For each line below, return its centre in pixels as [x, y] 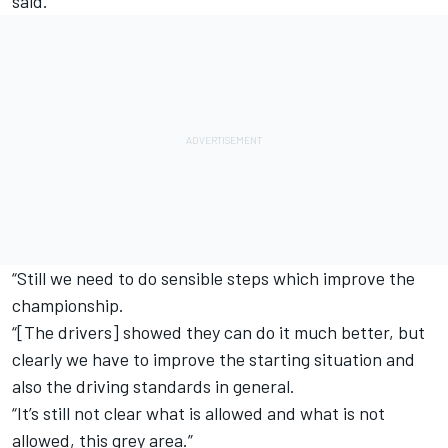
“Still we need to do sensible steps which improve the [213, 278]
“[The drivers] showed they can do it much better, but [218, 332]
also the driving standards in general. [153, 386]
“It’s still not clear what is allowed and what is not [198, 413]
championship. [68, 305]
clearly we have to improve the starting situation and [213, 359]
